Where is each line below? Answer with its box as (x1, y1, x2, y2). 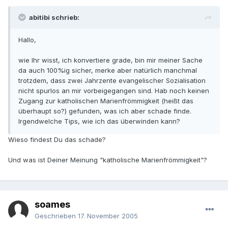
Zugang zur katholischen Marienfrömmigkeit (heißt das (18, 97, 193, 105)
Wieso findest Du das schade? (8, 135, 106, 144)
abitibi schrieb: (29, 13, 79, 22)
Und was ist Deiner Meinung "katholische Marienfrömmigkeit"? (8, 156, 207, 164)
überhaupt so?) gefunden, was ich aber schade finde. (18, 107, 191, 116)
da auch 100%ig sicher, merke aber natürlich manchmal (18, 66, 197, 75)
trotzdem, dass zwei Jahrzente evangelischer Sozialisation (18, 76, 206, 85)
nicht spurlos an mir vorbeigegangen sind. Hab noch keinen (18, 87, 209, 95)
